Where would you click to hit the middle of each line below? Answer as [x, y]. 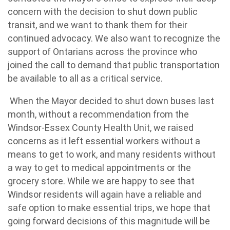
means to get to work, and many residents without [112, 154]
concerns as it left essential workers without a [104, 141]
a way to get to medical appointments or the [99, 168]
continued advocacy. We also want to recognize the [114, 38]
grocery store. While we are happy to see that [101, 181]
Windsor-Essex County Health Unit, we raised [101, 128]
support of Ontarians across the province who [102, 52]
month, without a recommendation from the [98, 114]
